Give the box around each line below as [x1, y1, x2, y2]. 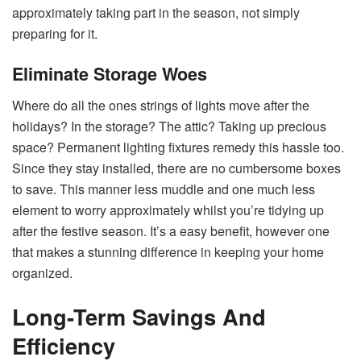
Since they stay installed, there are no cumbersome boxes [12, 158, 341, 177]
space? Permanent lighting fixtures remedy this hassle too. [12, 137, 344, 156]
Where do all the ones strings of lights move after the [12, 95, 309, 114]
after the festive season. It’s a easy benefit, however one [12, 221, 330, 240]
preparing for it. [12, 23, 98, 43]
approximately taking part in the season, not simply [12, 2, 300, 22]
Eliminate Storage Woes [12, 61, 207, 87]
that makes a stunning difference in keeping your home [12, 242, 324, 261]
